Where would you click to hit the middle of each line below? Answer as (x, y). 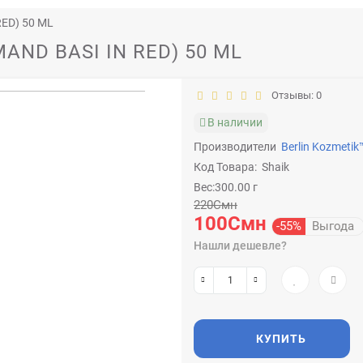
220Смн (216, 205)
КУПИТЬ (281, 339)
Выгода (330, 226)
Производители (235, 147)
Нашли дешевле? (240, 246)
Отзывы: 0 (294, 95)
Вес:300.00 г (226, 187)
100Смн (230, 224)
